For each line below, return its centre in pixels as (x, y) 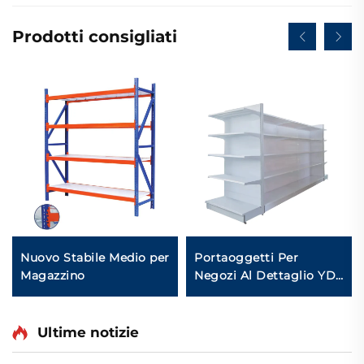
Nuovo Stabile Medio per (95, 258)
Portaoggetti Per (246, 258)
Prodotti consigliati (95, 37)
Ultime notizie (88, 332)
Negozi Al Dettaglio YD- (267, 275)
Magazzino (53, 275)
